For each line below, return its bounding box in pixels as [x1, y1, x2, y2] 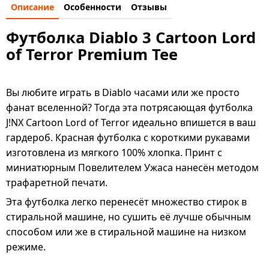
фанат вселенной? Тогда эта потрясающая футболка [6, 101, 253, 115]
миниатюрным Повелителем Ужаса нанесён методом [6, 161, 259, 175]
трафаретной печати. [6, 176, 107, 190]
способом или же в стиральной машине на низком [6, 225, 246, 238]
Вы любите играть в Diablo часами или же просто [6, 86, 240, 100]
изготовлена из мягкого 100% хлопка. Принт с [6, 146, 222, 160]
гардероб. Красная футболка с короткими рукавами [6, 131, 250, 145]
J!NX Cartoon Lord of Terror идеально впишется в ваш [6, 116, 256, 130]
